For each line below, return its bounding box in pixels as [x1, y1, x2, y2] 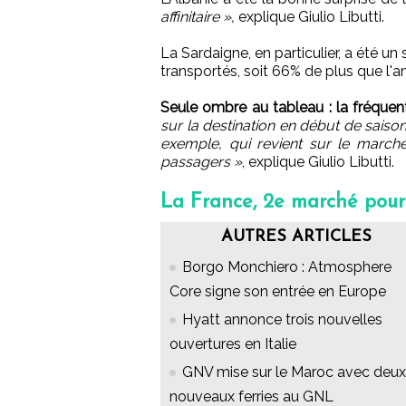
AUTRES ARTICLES [221, 228, 372, 246]
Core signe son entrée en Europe [169, 283, 386, 301]
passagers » [160, 153, 242, 171]
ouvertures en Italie [169, 335, 296, 353]
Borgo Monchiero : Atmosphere [182, 258, 391, 276]
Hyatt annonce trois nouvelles [182, 311, 382, 329]
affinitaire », [160, 8, 235, 26]
